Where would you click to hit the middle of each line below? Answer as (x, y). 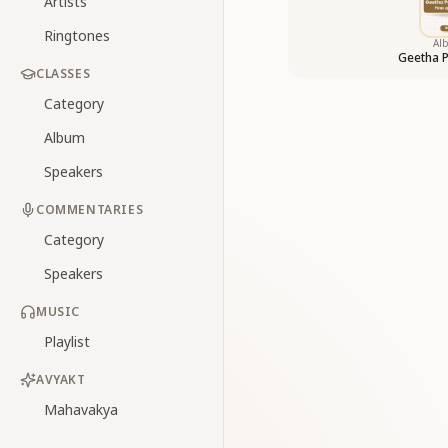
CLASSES (63, 73)
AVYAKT (61, 379)
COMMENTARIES (90, 209)
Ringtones (77, 35)
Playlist (67, 341)
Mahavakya (81, 409)
